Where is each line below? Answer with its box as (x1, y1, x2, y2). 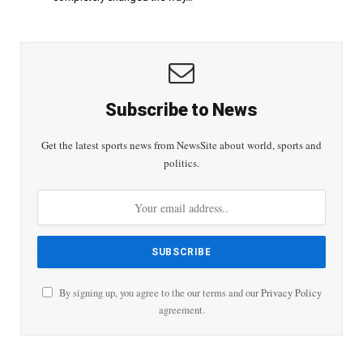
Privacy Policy (260, 286, 322, 301)
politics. (164, 156, 199, 171)
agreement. (158, 303, 205, 318)
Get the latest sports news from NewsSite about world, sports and (41, 138, 322, 153)
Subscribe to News (105, 100, 258, 121)
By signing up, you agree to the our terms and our (56, 286, 261, 301)
